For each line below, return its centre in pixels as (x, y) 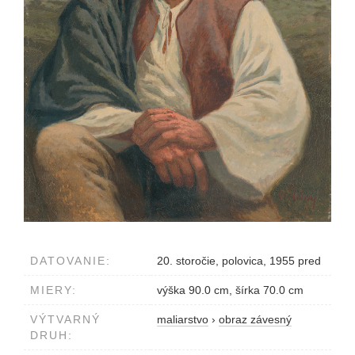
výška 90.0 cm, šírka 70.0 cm (230, 290)
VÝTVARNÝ (65, 320)
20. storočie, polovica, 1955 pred (239, 261)
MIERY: (53, 290)
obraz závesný (255, 320)
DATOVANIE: (71, 261)
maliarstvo (183, 320)
